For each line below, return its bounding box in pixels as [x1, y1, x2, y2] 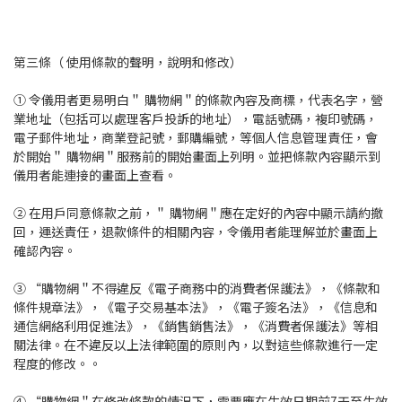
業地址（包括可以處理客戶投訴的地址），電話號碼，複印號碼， [13, 109, 378, 128]
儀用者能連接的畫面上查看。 [13, 166, 177, 185]
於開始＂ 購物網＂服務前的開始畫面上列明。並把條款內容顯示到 [13, 147, 380, 166]
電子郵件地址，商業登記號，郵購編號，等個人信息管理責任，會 [13, 128, 378, 147]
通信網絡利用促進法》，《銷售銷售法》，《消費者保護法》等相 [13, 317, 378, 336]
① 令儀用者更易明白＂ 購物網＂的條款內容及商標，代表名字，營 [13, 91, 383, 109]
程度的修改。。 [13, 354, 101, 373]
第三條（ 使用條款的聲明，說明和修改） [13, 53, 242, 72]
